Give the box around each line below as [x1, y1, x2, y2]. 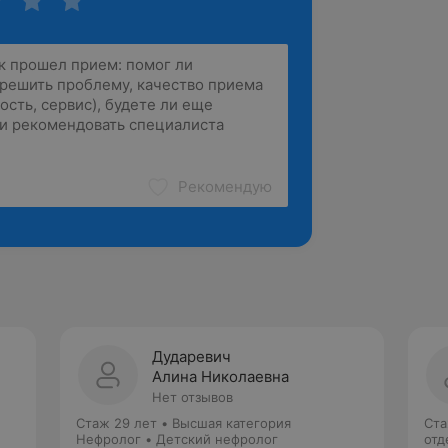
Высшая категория [172, 415, 291, 431]
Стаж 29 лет [76, 415, 157, 431]
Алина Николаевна [152, 367, 289, 386]
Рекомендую [178, 177, 272, 196]
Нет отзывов [152, 389, 233, 405]
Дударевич [152, 347, 231, 366]
